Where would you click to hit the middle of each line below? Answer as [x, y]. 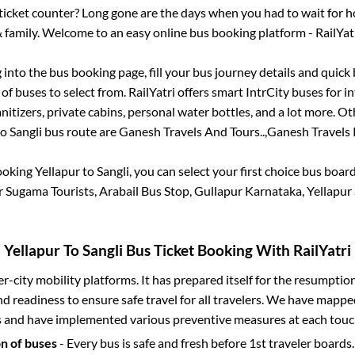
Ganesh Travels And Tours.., [193, 131]
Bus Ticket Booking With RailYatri [237, 250]
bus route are [80, 131]
